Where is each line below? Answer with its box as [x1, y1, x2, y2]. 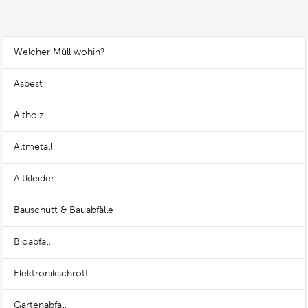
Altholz [14, 110, 44, 120]
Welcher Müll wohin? [14, 47, 105, 57]
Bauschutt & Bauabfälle [14, 205, 113, 215]
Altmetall [14, 142, 52, 152]
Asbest [14, 78, 43, 89]
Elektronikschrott [14, 268, 89, 278]
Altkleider [14, 173, 54, 184]
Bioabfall [14, 236, 50, 247]
